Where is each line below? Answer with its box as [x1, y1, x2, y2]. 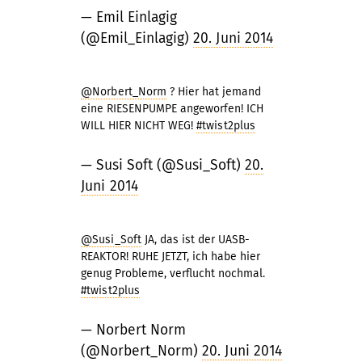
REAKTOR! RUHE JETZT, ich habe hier [81, 250, 260, 263]
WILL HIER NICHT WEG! [81, 119, 196, 133]
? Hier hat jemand [166, 85, 262, 99]
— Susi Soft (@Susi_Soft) [81, 157, 245, 174]
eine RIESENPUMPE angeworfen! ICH [81, 102, 263, 116]
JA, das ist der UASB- [141, 233, 250, 246]
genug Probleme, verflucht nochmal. [81, 267, 265, 280]
